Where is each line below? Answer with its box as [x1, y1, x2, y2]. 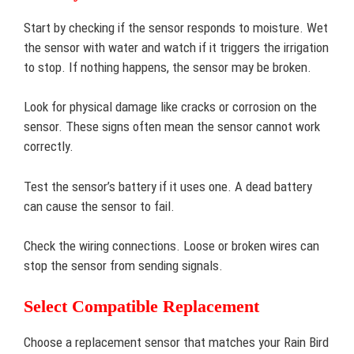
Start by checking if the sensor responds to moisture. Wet [24, 19, 328, 36]
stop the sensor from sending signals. [24, 258, 223, 273]
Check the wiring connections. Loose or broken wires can [24, 238, 319, 254]
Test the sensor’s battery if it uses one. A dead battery [24, 178, 312, 194]
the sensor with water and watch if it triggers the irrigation [24, 39, 329, 55]
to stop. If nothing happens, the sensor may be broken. [24, 58, 311, 75]
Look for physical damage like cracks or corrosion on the [24, 99, 317, 115]
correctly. [24, 138, 73, 154]
